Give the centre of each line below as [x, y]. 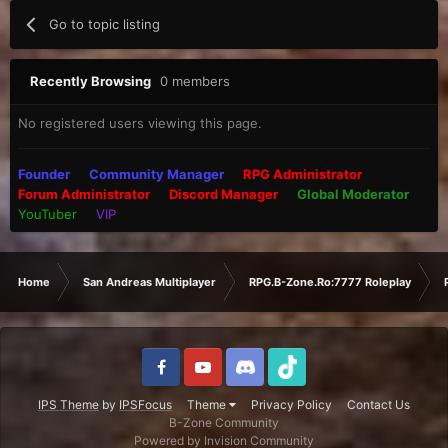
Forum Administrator [84, 193]
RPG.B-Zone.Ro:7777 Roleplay [330, 281]
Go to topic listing [105, 23]
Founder [44, 173]
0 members [195, 80]
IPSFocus [145, 404]
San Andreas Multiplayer [149, 281]
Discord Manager [223, 193]
